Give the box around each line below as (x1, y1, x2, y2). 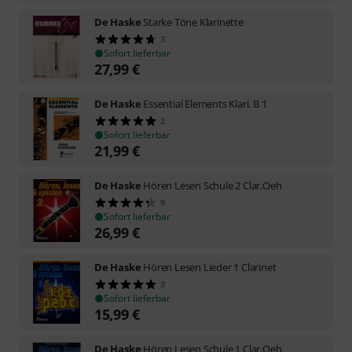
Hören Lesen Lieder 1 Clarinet (143, 259, 277, 274)
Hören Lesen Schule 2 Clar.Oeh (143, 178, 282, 192)
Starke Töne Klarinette (143, 14, 244, 29)
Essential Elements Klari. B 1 (143, 96, 267, 111)
